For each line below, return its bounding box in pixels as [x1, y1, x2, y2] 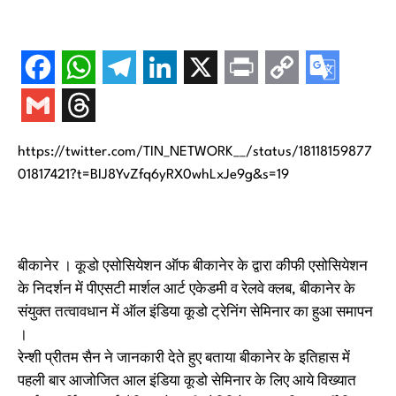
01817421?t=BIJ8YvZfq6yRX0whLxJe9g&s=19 [18, 168, 289, 182]
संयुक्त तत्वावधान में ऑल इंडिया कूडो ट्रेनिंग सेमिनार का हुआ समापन [18, 306, 373, 320]
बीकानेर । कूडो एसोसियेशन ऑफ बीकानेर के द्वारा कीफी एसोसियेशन [18, 260, 368, 274]
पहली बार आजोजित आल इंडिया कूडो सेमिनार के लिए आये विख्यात [18, 375, 356, 389]
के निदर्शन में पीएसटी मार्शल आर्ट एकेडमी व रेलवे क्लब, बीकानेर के [18, 283, 355, 297]
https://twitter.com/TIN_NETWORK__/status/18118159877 [18, 145, 372, 159]
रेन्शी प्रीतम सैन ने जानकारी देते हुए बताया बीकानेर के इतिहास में [18, 352, 350, 366]
